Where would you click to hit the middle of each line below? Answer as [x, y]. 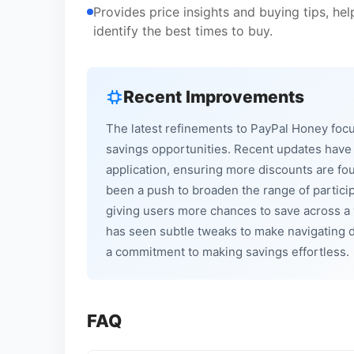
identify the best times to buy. [183, 31]
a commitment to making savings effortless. [228, 252]
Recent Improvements [214, 97]
